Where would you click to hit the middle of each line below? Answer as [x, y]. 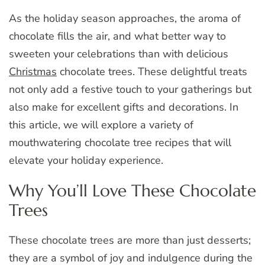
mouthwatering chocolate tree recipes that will [120, 143]
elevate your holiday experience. [86, 161]
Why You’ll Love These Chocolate [132, 191]
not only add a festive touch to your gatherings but [130, 90]
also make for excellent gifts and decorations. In [124, 107]
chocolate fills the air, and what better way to [117, 36]
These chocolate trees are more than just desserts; [130, 240]
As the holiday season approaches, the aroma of [125, 19]
